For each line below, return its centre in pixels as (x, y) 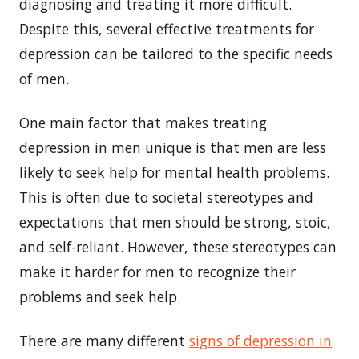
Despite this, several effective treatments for (167, 28)
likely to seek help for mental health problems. (174, 172)
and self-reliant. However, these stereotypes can (178, 246)
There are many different (104, 340)
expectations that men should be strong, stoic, (175, 222)
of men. (44, 78)
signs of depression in (260, 340)
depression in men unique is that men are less (173, 147)
